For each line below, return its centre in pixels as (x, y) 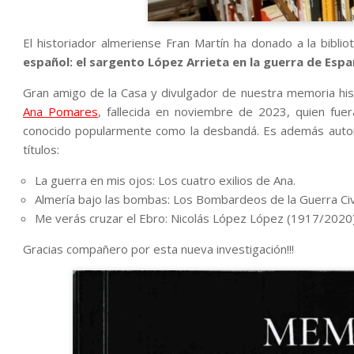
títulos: (41, 149)
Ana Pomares (60, 111)
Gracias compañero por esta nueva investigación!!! (158, 249)
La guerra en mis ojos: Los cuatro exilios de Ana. (165, 180)
